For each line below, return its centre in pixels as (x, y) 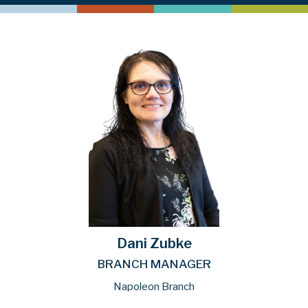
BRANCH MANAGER (154, 264)
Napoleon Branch (154, 286)
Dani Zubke (154, 243)
